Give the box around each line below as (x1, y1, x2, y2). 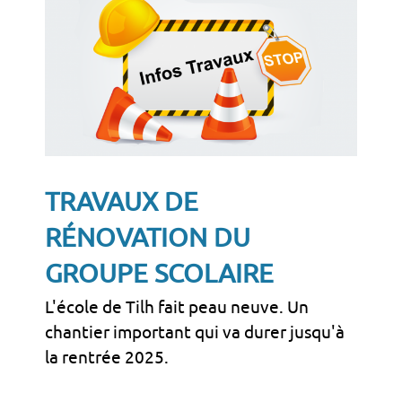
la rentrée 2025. (45, 347, 169, 368)
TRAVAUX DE (45, 186, 198, 217)
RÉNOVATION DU (45, 222, 250, 253)
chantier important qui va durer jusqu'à (45, 322, 345, 343)
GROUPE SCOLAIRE (45, 258, 274, 289)
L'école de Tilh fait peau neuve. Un (45, 297, 309, 318)
